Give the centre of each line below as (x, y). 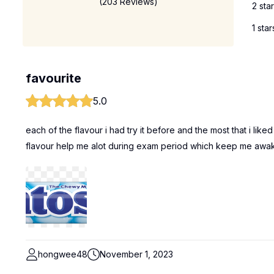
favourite (54, 78)
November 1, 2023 (136, 254)
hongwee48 (63, 254)
